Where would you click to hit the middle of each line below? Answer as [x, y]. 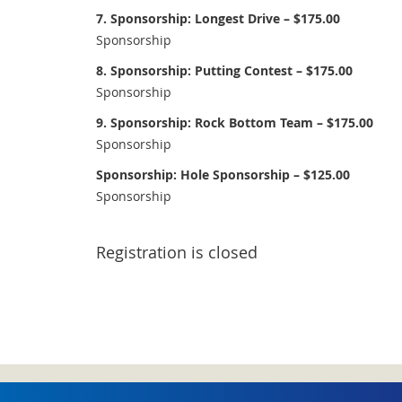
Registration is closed [177, 252]
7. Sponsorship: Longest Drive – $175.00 [218, 18]
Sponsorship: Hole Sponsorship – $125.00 [223, 175]
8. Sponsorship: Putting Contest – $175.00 [224, 70]
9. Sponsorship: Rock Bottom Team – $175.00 [235, 122]
